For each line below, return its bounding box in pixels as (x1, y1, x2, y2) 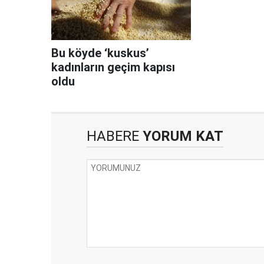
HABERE (87, 128, 139, 145)
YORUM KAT (139, 128, 223, 145)
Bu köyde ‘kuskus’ (51, 46, 149, 61)
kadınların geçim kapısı (51, 60, 175, 75)
